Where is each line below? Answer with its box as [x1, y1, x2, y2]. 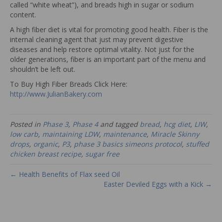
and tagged [98, 119, 140, 129]
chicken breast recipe [10, 149, 81, 159]
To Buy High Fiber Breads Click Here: [10, 79, 127, 89]
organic [33, 139, 58, 149]
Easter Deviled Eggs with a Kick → [104, 179, 212, 189]
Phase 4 [72, 119, 98, 129]
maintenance [103, 129, 147, 139]
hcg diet [164, 119, 190, 129]
